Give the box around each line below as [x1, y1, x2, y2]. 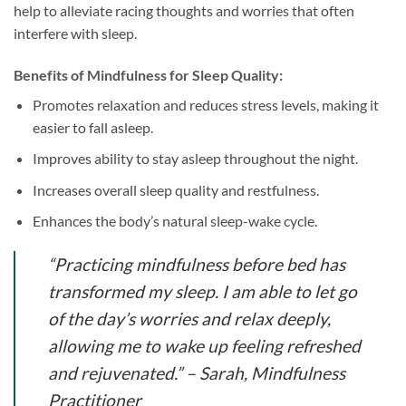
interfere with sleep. [14, 24, 137, 42]
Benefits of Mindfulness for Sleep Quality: [14, 65, 283, 83]
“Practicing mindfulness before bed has [48, 254, 345, 275]
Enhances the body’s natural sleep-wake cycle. [32, 212, 317, 230]
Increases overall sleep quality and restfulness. [32, 180, 319, 198]
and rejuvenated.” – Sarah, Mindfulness [48, 362, 345, 384]
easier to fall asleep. [32, 118, 153, 136]
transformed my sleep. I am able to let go [48, 281, 357, 303]
